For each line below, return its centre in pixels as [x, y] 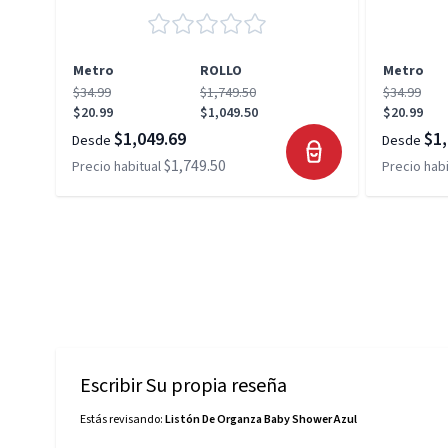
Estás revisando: [122, 419]
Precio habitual [116, 167]
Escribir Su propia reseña [183, 386]
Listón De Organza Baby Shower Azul [261, 419]
